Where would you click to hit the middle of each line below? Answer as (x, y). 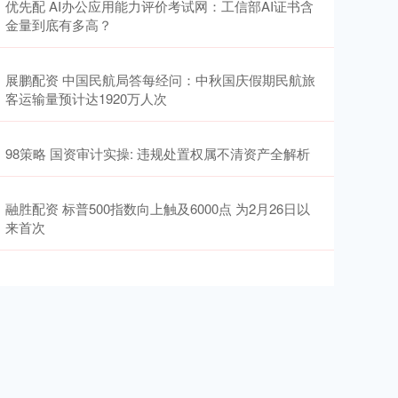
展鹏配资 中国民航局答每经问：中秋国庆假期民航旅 (160, 80)
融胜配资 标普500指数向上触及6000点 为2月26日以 (158, 208)
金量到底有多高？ (59, 24)
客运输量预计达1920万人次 (86, 98)
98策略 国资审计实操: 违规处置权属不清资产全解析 (158, 153)
